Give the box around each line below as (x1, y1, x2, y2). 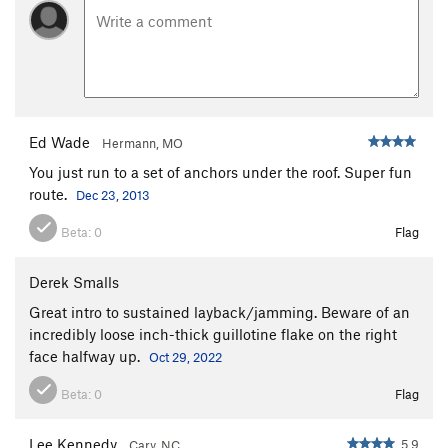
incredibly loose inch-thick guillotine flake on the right (29, 324, 397, 343)
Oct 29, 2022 (149, 348, 222, 365)
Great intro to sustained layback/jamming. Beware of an (29, 302, 410, 321)
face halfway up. (29, 346, 144, 365)
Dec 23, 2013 (76, 186, 150, 203)
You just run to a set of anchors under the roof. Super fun (29, 162, 412, 181)
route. (29, 184, 71, 203)
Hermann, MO (102, 134, 183, 151)
